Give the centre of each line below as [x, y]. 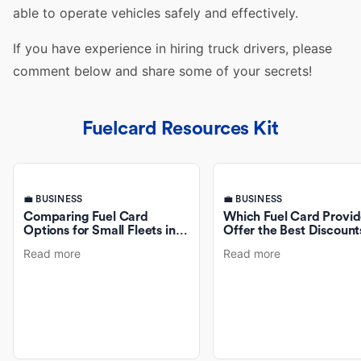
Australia [50, 244]
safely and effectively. [229, 13]
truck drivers [247, 48]
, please [309, 48]
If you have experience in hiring [110, 48]
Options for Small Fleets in [100, 230]
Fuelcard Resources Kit [180, 129]
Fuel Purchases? [270, 244]
